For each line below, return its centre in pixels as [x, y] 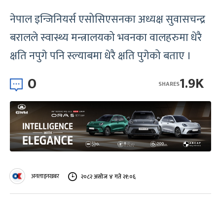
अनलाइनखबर [45, 176]
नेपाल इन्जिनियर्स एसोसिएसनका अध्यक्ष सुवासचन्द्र [108, 19]
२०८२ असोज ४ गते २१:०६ [108, 176]
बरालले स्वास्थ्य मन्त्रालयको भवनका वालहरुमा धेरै [106, 38]
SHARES [169, 84]
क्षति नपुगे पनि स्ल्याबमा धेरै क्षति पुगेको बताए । [101, 56]
